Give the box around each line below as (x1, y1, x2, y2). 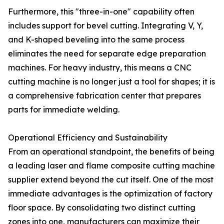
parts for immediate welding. (8, 104, 119, 114)
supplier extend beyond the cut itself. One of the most (8, 174, 213, 184)
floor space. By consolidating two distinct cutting (8, 202, 195, 212)
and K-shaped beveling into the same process (8, 34, 184, 44)
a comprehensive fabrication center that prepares (8, 90, 201, 100)
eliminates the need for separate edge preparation (8, 48, 206, 58)
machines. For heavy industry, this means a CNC (8, 62, 191, 72)
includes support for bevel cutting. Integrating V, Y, (8, 20, 203, 30)
